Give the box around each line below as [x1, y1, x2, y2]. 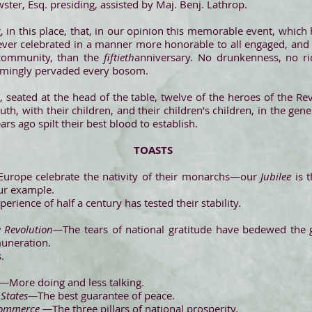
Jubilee [260, 169, 292, 183]
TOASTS [134, 143, 173, 157]
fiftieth [104, 50, 134, 64]
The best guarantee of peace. [38, 288, 175, 302]
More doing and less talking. [9, 275, 144, 289]
